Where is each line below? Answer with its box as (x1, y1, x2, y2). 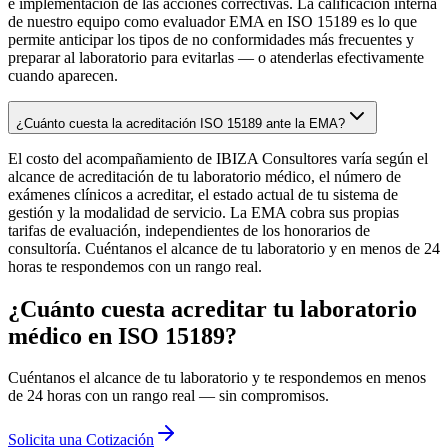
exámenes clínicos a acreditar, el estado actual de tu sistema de (8, 185, 398, 203)
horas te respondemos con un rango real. (8, 257, 262, 275)
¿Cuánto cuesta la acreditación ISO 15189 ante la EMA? (16, 115, 345, 131)
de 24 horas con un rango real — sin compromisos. (8, 387, 329, 405)
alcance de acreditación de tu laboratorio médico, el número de (8, 167, 401, 185)
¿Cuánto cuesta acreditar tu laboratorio (8, 295, 417, 322)
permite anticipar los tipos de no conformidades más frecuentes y (8, 30, 414, 48)
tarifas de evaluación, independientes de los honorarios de (8, 221, 370, 239)
